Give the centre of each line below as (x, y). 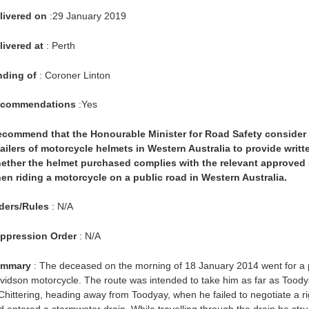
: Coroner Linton (73, 75)
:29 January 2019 (86, 16)
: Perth (59, 46)
